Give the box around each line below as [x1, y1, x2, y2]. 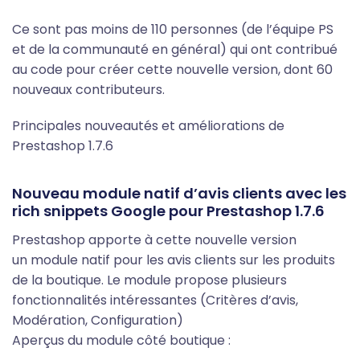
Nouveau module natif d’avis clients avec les [12, 182, 346, 203]
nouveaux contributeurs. [12, 80, 165, 99]
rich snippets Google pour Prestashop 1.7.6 [12, 200, 325, 221]
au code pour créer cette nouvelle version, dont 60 [12, 59, 333, 79]
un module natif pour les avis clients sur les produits [12, 250, 335, 269]
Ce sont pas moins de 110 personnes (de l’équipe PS [12, 19, 333, 39]
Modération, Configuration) [12, 310, 183, 329]
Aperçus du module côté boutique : [12, 330, 231, 350]
